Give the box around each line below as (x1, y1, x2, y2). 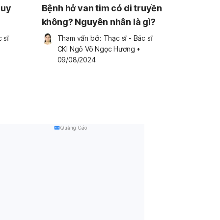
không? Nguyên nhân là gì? (41, 17, 156, 27)
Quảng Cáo (59, 125, 87, 131)
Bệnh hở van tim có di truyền (41, 3, 162, 13)
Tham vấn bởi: (57, 34, 104, 42)
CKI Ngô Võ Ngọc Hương (57, 45, 135, 53)
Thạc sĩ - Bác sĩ (103, 34, 153, 42)
